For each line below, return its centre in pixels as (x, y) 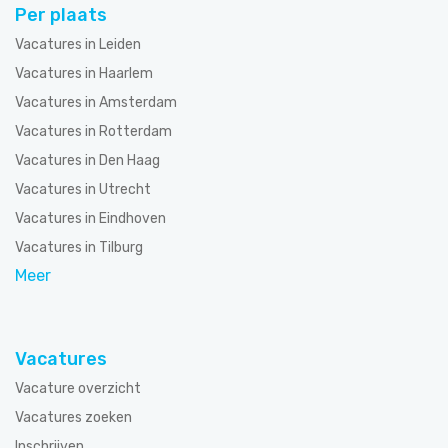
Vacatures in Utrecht (83, 189)
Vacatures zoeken (73, 417)
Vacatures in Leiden (78, 44)
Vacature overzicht (78, 388)
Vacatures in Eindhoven (90, 218)
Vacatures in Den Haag (87, 160)
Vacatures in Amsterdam (96, 102)
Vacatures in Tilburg (79, 247)
